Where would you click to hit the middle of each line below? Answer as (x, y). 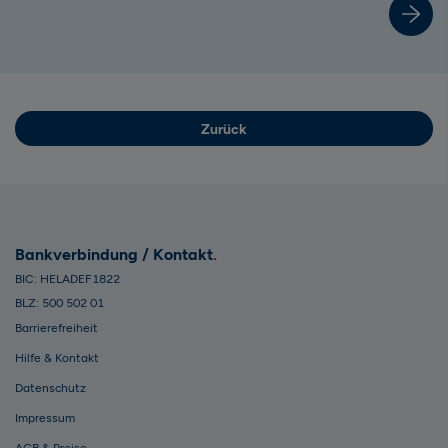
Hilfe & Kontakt (57, 358)
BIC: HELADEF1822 (67, 279)
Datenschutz (50, 388)
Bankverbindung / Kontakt (114, 255)
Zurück (224, 130)
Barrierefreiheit (56, 328)
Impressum (45, 418)
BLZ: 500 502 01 (59, 303)
